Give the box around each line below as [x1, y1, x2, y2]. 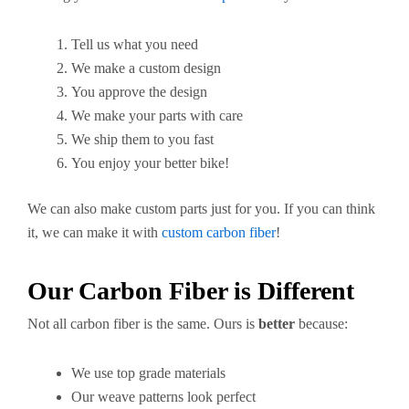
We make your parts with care [71, 107, 243, 123]
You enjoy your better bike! [71, 154, 229, 171]
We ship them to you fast [71, 131, 214, 147]
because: [295, 315, 348, 331]
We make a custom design [71, 59, 221, 76]
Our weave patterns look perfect [71, 388, 256, 404]
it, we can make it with [27, 224, 162, 240]
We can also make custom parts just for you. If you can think [27, 200, 375, 216]
